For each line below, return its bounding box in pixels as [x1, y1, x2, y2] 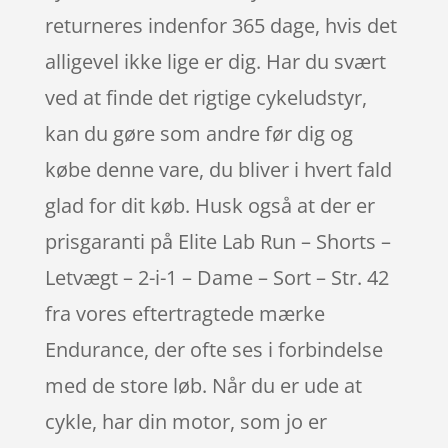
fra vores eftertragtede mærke [44, 299, 325, 327]
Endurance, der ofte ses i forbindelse [44, 335, 383, 363]
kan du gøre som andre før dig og [44, 119, 353, 147]
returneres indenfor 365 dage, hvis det [44, 11, 397, 39]
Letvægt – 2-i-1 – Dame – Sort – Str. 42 [44, 263, 389, 291]
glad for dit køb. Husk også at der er [44, 191, 375, 219]
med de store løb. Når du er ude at [44, 371, 362, 399]
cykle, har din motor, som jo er [44, 407, 327, 435]
